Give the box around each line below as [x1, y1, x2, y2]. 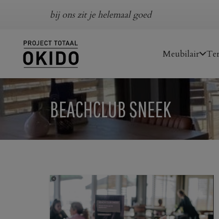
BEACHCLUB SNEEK [50, 96, 171, 122]
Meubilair [162, 47, 199, 60]
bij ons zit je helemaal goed [50, 8, 152, 21]
